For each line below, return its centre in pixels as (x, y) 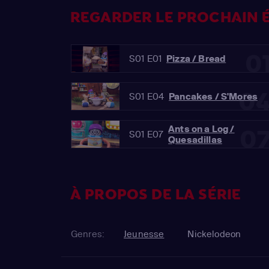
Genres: (88, 234)
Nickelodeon (214, 234)
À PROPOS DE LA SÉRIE (156, 195)
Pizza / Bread (196, 58)
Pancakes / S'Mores (213, 96)
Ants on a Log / (201, 128)
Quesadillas (195, 139)
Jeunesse (144, 234)
